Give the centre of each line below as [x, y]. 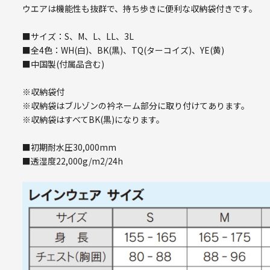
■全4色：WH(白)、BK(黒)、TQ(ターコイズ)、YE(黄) [124, 50]
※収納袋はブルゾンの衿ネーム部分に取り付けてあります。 [136, 105]
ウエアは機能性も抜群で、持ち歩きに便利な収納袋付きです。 [140, 8]
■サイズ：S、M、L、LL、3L [78, 36]
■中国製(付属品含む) [64, 64]
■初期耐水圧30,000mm [70, 147]
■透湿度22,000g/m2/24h [73, 161]
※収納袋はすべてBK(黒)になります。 [94, 119]
